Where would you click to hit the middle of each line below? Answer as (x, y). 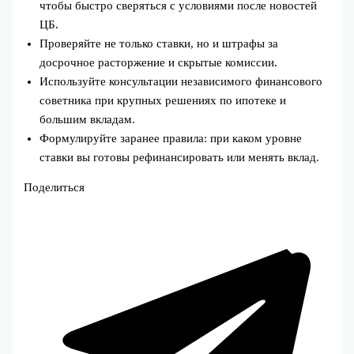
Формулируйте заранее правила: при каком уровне (171, 138)
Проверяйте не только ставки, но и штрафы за (159, 43)
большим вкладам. (88, 119)
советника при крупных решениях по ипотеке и (163, 100)
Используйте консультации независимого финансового (181, 81)
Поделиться (55, 188)
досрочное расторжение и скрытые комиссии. (159, 62)
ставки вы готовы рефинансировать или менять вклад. (180, 157)
